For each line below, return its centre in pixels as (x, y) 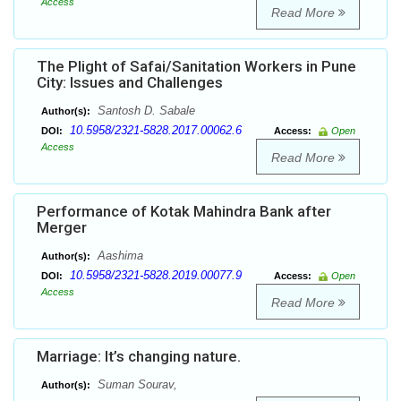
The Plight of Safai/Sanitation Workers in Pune (196, 67)
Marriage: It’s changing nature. (139, 357)
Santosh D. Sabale (145, 111)
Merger (62, 228)
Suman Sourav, (136, 385)
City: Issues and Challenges (130, 83)
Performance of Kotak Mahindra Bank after (184, 212)
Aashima (119, 256)
